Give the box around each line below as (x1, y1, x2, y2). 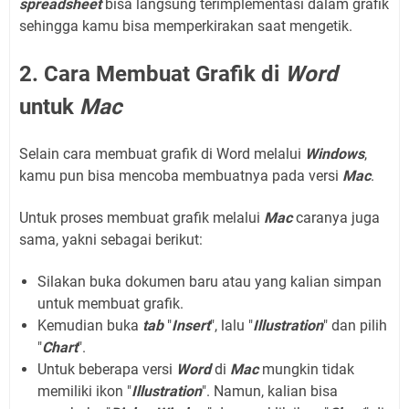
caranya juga (296, 208, 380, 226)
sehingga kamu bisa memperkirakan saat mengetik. (19, 16, 352, 35)
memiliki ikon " (37, 382, 131, 400)
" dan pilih (323, 316, 387, 334)
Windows (305, 144, 364, 163)
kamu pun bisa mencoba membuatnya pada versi (19, 166, 342, 184)
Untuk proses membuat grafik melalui (19, 208, 264, 226)
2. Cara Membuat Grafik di (19, 60, 285, 87)
